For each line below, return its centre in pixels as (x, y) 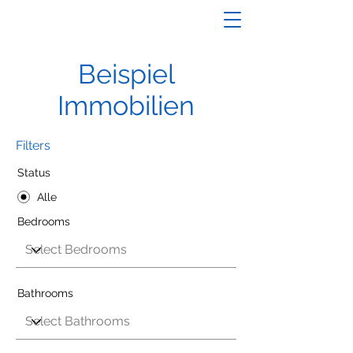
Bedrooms (44, 221)
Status (34, 173)
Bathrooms (45, 293)
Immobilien (126, 106)
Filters (33, 145)
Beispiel (126, 74)
